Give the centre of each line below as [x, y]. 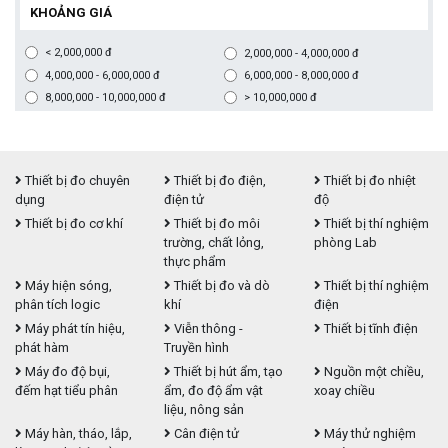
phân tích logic [57, 304]
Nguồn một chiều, [372, 371]
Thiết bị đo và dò [221, 285]
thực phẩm [195, 261]
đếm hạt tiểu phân [66, 390]
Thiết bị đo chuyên [76, 180]
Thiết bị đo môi [216, 223]
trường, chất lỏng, [214, 242]
